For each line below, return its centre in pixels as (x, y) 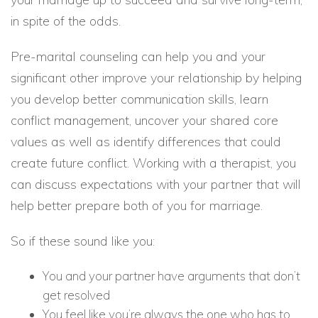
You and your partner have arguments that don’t (171, 276)
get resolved (76, 295)
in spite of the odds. (66, 21)
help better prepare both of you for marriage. (137, 205)
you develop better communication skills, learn (139, 99)
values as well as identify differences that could (146, 142)
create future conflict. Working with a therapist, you (153, 163)
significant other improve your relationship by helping (156, 78)
